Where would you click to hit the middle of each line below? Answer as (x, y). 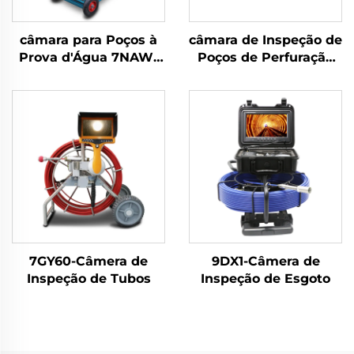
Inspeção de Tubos (88, 278)
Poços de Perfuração (265, 57)
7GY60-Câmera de (88, 261)
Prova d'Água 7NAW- (88, 57)
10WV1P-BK (265, 74)
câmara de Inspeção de (265, 40)
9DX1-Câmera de (265, 261)
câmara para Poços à (88, 40)
